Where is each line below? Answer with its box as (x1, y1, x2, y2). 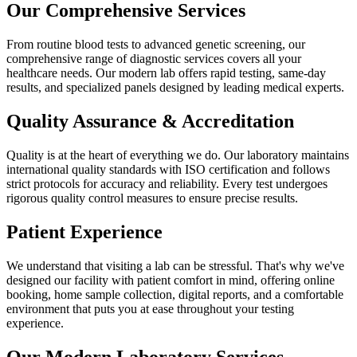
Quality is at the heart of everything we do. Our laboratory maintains (6, 148, 349, 163)
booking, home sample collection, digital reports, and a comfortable (6, 287, 343, 301)
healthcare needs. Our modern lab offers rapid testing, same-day (6, 66, 326, 80)
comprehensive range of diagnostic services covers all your (6, 52, 301, 66)
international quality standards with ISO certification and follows (6, 163, 330, 177)
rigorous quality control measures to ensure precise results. (6, 191, 298, 206)
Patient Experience (6, 221, 163, 242)
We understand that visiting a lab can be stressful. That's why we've (6, 258, 344, 273)
